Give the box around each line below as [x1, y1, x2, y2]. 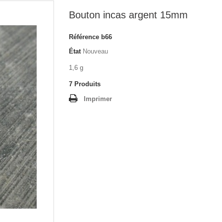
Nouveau [83, 48, 108, 55]
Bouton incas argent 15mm [69, 9, 188, 20]
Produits [74, 80, 101, 88]
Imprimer [84, 95, 112, 103]
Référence [69, 33, 99, 41]
